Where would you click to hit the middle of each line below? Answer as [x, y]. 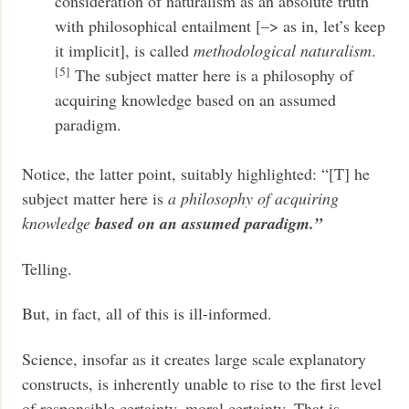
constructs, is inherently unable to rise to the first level [202, 383]
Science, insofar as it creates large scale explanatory [194, 358]
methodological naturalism [283, 51]
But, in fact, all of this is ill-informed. [147, 314]
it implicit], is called [125, 51]
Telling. [47, 268]
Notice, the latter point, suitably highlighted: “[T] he [196, 174]
